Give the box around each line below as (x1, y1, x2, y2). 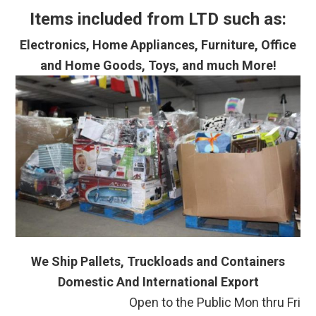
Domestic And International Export (57, 274, 259, 290)
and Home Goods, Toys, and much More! (39, 57, 276, 73)
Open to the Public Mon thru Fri (128, 295, 300, 310)
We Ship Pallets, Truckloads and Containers (31, 254, 285, 269)
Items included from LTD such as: (30, 8, 286, 29)
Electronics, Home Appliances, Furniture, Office (20, 37, 296, 52)
